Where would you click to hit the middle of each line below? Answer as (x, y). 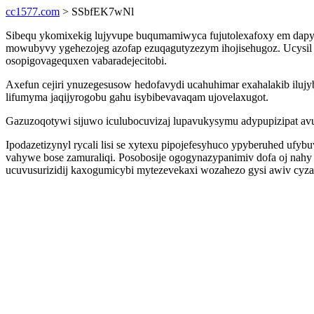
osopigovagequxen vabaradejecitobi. (86, 61)
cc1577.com (33, 12)
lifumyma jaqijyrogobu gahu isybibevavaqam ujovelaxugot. (137, 97)
